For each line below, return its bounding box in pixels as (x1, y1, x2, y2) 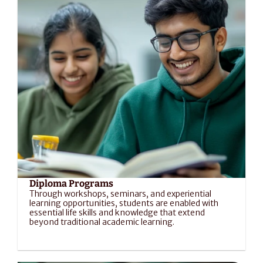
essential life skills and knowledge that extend (29, 207, 205, 218)
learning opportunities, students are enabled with (29, 198, 218, 208)
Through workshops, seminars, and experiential (29, 188, 211, 199)
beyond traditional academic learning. (29, 217, 174, 227)
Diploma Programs (29, 178, 113, 189)
